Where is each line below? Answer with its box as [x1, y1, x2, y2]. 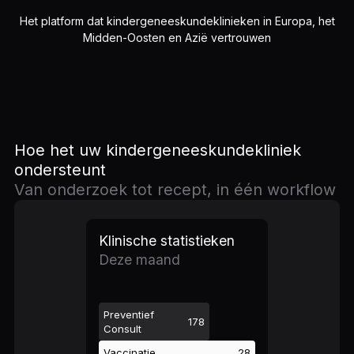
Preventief [104, 308, 154, 321]
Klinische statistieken [99, 232, 235, 249]
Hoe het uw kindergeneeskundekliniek [14, 141, 301, 160]
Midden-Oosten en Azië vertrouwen [83, 31, 271, 44]
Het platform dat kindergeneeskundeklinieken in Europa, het [19, 14, 335, 28]
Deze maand [99, 251, 180, 268]
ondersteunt [14, 160, 106, 179]
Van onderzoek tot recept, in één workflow [14, 180, 336, 199]
